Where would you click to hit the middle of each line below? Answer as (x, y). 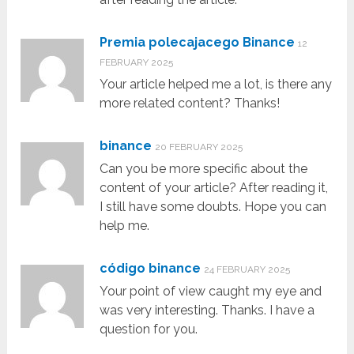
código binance (151, 269)
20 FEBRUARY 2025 (199, 147)
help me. (125, 226)
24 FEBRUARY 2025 (247, 270)
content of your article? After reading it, (214, 188)
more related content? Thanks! (190, 104)
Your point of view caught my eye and (211, 292)
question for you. (149, 330)
